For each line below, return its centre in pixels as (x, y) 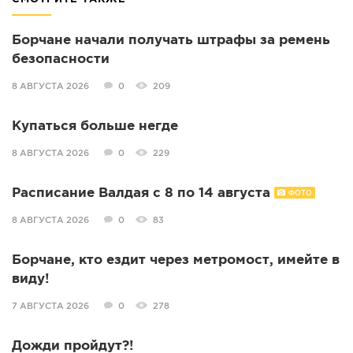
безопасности (61, 60)
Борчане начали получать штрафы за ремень (171, 41)
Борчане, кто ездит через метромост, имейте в (176, 261)
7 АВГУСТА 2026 (50, 307)
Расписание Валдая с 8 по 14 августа (141, 194)
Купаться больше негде (95, 127)
